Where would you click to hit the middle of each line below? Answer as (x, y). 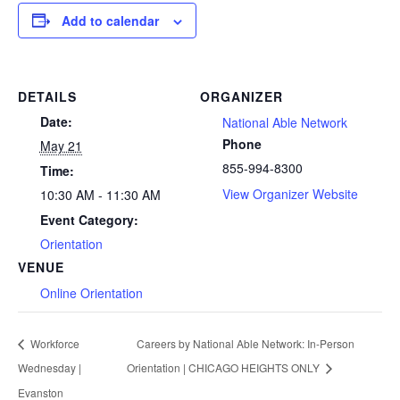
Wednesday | (50, 368)
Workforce (54, 343)
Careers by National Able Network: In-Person (245, 343)
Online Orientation (91, 292)
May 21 (61, 145)
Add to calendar (110, 20)
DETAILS (47, 96)
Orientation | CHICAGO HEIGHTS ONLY (224, 368)
